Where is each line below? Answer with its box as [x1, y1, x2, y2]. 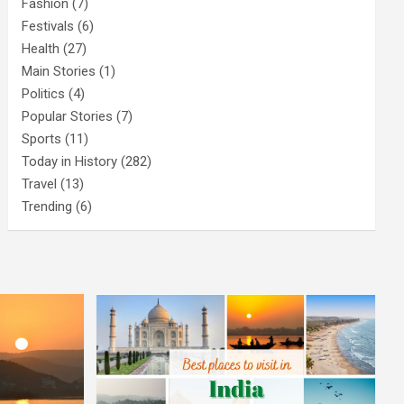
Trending [22, 198, 73, 215]
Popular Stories [22, 108, 114, 124]
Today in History [22, 153, 118, 170]
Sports [22, 131, 62, 147]
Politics [22, 86, 66, 102]
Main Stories [22, 63, 96, 79]
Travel [22, 176, 58, 192]
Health [22, 41, 60, 57]
